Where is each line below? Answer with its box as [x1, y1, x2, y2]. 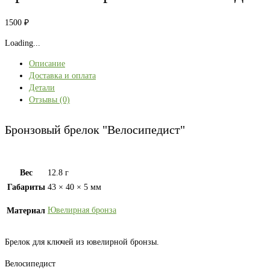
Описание [29, 59, 65, 69]
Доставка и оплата [29, 71, 96, 81]
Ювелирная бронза [48, 206, 116, 215]
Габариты [7, 183, 45, 192]
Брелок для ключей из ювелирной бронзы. [5, 237, 159, 247]
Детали [29, 83, 55, 93]
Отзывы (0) [29, 95, 70, 105]
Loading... [5, 39, 40, 48]
